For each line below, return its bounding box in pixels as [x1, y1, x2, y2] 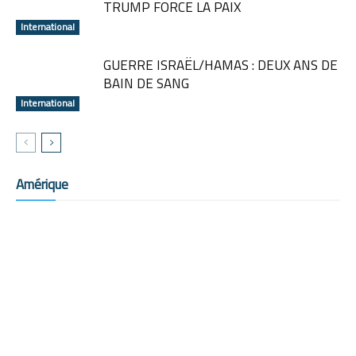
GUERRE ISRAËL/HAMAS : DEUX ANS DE [103, 55, 338, 75]
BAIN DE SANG [103, 73, 189, 94]
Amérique [16, 174, 68, 195]
